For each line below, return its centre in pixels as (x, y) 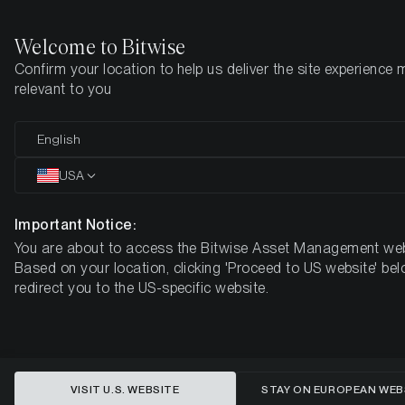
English (59, 139)
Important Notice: (76, 225)
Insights (90, 81)
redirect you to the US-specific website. (142, 288)
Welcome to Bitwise (100, 48)
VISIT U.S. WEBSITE (125, 390)
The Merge (202, 172)
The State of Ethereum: (202, 141)
